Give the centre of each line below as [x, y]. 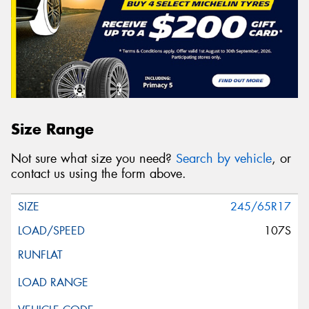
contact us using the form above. [99, 173]
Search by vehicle [224, 158]
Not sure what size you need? [93, 158]
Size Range [52, 129]
